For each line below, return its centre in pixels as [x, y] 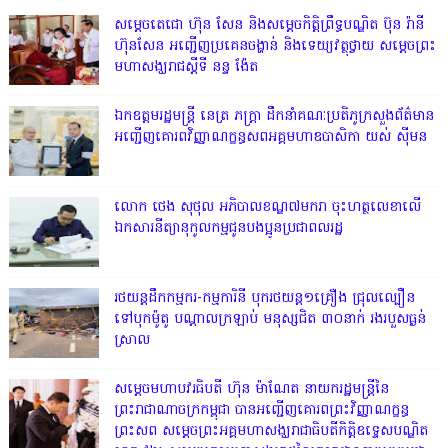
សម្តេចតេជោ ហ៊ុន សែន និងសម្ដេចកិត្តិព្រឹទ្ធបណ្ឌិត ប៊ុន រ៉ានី [268, 25]
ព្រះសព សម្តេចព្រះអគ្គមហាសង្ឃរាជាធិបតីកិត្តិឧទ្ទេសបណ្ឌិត [270, 431]
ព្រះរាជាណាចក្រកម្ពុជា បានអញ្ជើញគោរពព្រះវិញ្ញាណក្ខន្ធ [261, 410]
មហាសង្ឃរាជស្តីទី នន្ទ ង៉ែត [185, 67]
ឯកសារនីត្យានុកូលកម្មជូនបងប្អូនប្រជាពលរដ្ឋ [228, 228]
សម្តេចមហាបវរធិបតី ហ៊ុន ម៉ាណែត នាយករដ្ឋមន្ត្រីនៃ [251, 389]
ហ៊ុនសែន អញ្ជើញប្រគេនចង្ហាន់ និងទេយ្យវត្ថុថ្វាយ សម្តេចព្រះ [274, 46]
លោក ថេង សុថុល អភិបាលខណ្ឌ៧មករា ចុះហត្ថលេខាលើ [267, 207]
